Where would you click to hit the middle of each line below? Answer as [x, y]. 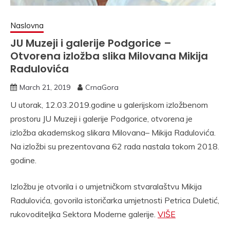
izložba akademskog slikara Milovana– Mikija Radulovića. [113, 132]
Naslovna [27, 25]
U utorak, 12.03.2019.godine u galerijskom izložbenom [109, 105]
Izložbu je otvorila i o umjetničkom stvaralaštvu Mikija [106, 186]
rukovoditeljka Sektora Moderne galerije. [84, 214]
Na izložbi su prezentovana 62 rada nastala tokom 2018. [115, 146]
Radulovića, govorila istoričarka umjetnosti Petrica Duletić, [115, 200]
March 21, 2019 [45, 87]
